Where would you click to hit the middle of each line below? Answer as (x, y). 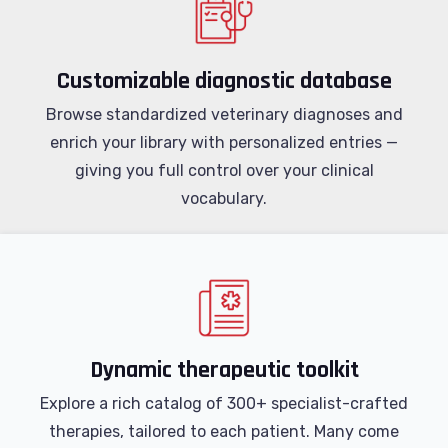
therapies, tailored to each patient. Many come (224, 431)
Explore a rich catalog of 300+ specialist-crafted (224, 403)
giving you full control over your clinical (224, 170)
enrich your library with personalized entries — (224, 142)
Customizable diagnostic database (224, 81)
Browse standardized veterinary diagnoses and (224, 114)
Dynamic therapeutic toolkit (224, 370)
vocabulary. (224, 198)
